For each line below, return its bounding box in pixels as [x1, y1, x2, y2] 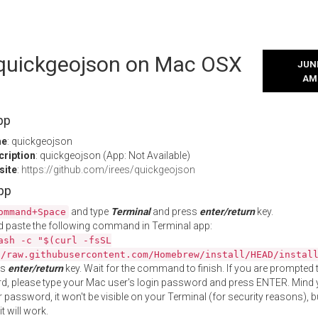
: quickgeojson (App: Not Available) [35, 150, 190, 161]
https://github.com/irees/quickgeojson [21, 164, 195, 175]
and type [69, 206, 111, 217]
